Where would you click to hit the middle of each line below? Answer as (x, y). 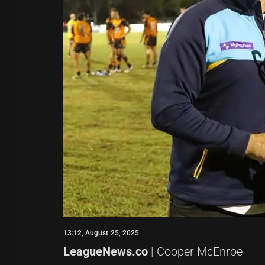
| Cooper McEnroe (195, 251)
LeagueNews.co (106, 251)
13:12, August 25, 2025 (101, 233)
